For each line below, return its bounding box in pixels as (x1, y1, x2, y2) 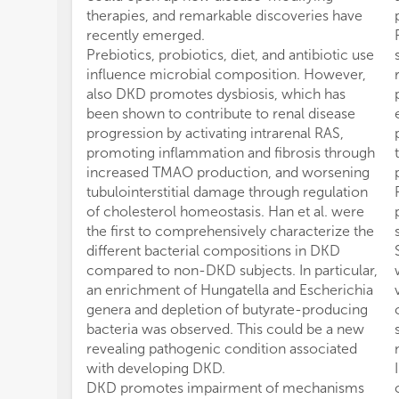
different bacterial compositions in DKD (86, 242, 340, 259)
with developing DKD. (86, 360, 225, 377)
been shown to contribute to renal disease (86, 105, 355, 122)
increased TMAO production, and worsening (86, 164, 370, 181)
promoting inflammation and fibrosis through (86, 144, 375, 161)
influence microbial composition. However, (86, 66, 366, 83)
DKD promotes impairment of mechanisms (86, 379, 364, 396)
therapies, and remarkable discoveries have (86, 7, 362, 24)
